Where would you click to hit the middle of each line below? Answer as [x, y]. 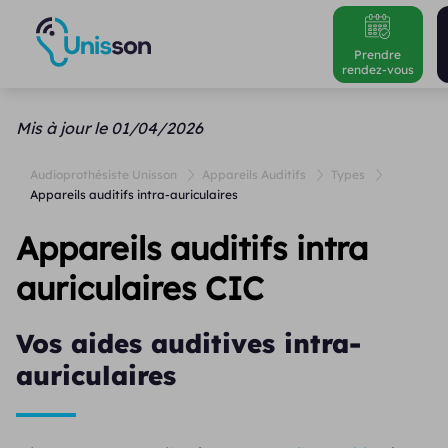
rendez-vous [377, 69]
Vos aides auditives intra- [188, 343]
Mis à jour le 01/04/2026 [109, 128]
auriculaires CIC [139, 288]
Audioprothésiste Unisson [104, 174]
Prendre [378, 54]
